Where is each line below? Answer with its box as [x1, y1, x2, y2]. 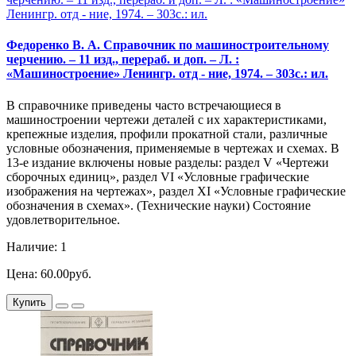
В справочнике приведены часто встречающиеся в [6, 98, 281, 112]
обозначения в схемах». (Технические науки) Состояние [6, 198, 311, 212]
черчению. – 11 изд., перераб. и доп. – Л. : [6, 52, 239, 67]
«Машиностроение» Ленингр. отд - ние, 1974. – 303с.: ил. [6, 67, 328, 81]
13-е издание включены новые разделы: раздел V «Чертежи [6, 155, 329, 169]
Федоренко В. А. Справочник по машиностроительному [6, 38, 329, 52]
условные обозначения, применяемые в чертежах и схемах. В [6, 141, 339, 155]
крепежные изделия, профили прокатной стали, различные [6, 126, 327, 141]
